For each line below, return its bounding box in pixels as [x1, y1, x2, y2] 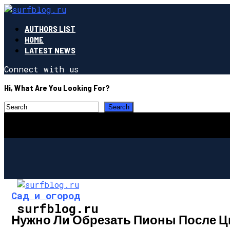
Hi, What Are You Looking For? [4, 83, 110, 92]
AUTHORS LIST [25, 24, 75, 33]
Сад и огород [11, 188, 80, 202]
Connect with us [4, 64, 79, 74]
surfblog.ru [17, 200, 99, 217]
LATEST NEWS [25, 45, 75, 55]
